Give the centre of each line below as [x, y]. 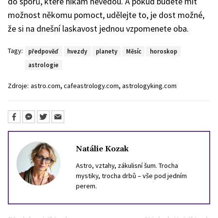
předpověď [44, 51]
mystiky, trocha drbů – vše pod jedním [131, 175]
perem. [86, 186]
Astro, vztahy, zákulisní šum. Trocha [127, 165]
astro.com [45, 86]
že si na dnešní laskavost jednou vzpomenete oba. [98, 28]
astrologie [44, 64]
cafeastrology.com [91, 86]
